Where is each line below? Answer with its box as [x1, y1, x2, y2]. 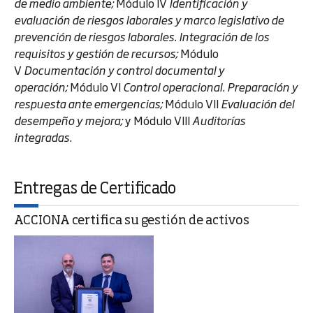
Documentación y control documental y [24, 61, 224, 78]
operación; [14, 78, 70, 95]
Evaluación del [221, 95, 294, 112]
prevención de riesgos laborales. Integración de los [14, 28, 269, 45]
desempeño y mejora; [14, 112, 125, 129]
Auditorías [192, 112, 245, 129]
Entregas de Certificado [14, 182, 176, 197]
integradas [14, 129, 69, 145]
